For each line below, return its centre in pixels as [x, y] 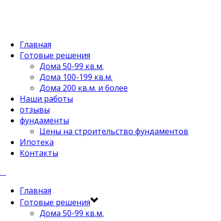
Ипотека [37, 142]
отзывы [35, 110]
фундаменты [44, 120]
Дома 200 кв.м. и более [84, 88]
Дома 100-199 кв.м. [76, 77]
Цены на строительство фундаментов [114, 131]
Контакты [39, 153]
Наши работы [46, 99]
